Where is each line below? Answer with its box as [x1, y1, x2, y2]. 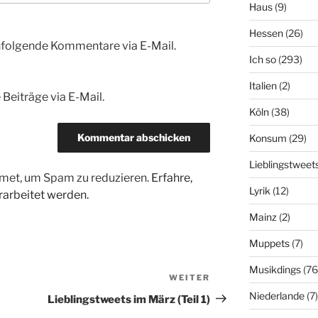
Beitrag [209, 289, 251, 303]
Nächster [209, 272, 261, 286]
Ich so [248, 53, 276, 66]
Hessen [248, 27, 283, 40]
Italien [248, 79, 277, 92]
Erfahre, [151, 170, 192, 185]
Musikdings [248, 263, 301, 276]
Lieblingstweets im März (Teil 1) [48, 292, 211, 306]
